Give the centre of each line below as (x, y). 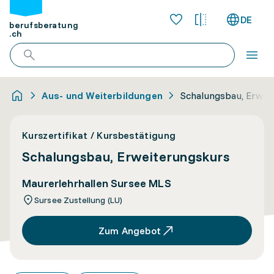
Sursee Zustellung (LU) (79, 200)
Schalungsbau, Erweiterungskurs (126, 157)
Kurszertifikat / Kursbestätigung (99, 135)
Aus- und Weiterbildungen (102, 95)
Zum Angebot (130, 231)
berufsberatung (44, 25)
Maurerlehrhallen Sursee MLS (97, 183)
